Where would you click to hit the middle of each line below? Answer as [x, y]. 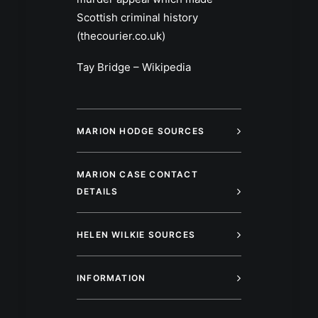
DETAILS [98, 192]
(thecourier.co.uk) [121, 36]
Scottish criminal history [137, 18]
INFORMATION [111, 278]
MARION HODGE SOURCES [141, 131]
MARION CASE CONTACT [137, 175]
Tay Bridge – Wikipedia [134, 67]
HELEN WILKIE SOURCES [136, 235]
